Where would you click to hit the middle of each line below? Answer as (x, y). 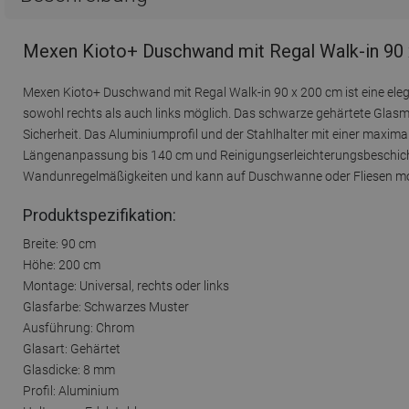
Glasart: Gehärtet (72, 348)
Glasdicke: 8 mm (69, 369)
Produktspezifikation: (100, 215)
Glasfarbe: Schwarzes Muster (106, 306)
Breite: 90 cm (59, 243)
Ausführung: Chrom (79, 327)
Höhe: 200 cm (62, 264)
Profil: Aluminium (71, 390)
